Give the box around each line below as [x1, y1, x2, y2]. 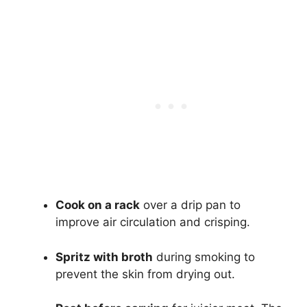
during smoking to [153, 249, 255, 264]
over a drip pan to [140, 198, 241, 212]
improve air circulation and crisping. [56, 215, 250, 230]
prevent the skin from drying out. [56, 267, 235, 281]
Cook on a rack [56, 198, 140, 212]
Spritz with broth [56, 249, 153, 264]
